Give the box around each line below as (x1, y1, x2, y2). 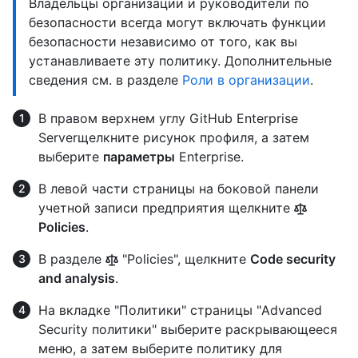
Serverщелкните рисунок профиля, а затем (38, 129, 309, 146)
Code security (250, 251, 336, 268)
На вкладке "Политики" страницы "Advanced (38, 302, 322, 319)
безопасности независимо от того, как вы (29, 34, 297, 50)
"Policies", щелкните (118, 251, 250, 268)
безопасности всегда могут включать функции (29, 14, 326, 31)
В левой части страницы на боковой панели (38, 181, 319, 197)
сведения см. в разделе (29, 72, 182, 89)
